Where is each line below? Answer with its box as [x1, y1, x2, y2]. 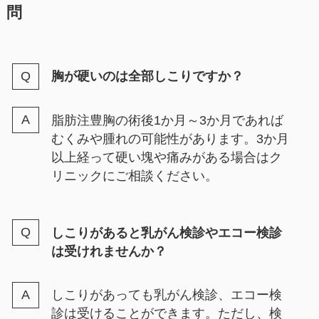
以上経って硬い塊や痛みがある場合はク [51, 150, 282, 164]
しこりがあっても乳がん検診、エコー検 [51, 288, 282, 303]
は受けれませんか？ [51, 244, 167, 258]
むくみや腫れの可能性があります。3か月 [51, 131, 289, 146]
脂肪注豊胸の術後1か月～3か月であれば [51, 113, 283, 127]
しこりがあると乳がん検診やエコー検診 [51, 225, 282, 240]
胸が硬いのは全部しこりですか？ [51, 69, 244, 84]
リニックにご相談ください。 [51, 168, 218, 183]
